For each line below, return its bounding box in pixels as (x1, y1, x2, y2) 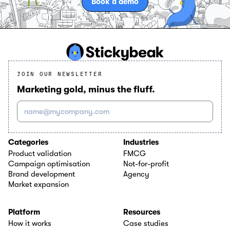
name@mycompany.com (24, 106, 109, 116)
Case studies (123, 218, 168, 228)
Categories (8, 137, 48, 147)
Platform (8, 207, 40, 217)
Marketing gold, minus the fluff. (17, 84, 155, 94)
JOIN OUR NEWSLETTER (17, 71, 103, 78)
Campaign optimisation (8, 159, 90, 168)
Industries (123, 137, 159, 147)
